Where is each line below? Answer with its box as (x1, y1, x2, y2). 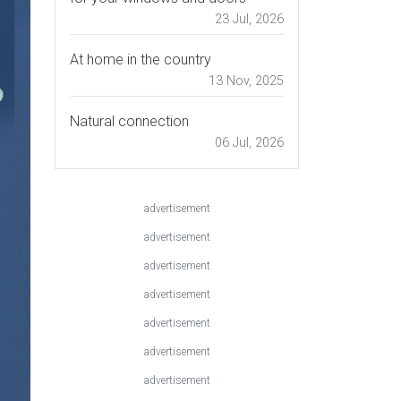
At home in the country (70, 51, 211, 69)
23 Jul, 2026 (215, 12, 284, 28)
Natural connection (70, 113, 189, 131)
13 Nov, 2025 (209, 73, 284, 90)
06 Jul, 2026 (215, 135, 284, 151)
